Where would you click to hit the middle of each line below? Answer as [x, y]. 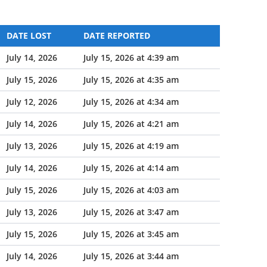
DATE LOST [29, 35]
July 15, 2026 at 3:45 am [131, 234]
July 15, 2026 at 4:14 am [131, 168]
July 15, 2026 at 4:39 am [131, 58]
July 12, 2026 [32, 102]
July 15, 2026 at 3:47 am [131, 212]
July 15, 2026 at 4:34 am [131, 102]
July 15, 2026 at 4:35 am [131, 80]
